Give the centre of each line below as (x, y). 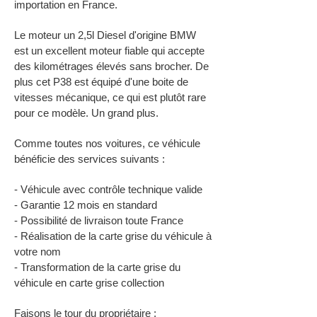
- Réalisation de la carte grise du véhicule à (113, 236)
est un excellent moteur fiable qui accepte (109, 51)
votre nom (38, 252)
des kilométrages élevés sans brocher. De (111, 66)
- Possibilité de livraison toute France (99, 220)
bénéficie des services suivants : (90, 159)
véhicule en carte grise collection (89, 283)
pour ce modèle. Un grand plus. (86, 113)
